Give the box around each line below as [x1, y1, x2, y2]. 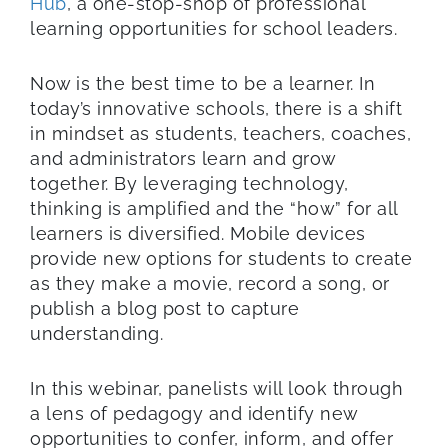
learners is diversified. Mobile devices [30, 222, 366, 244]
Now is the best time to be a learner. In [30, 72, 375, 94]
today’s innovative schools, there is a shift [30, 97, 402, 119]
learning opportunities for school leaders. [30, 17, 397, 39]
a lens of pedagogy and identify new [30, 402, 358, 424]
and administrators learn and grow [30, 147, 336, 169]
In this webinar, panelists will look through [30, 377, 403, 399]
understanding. [30, 322, 163, 344]
